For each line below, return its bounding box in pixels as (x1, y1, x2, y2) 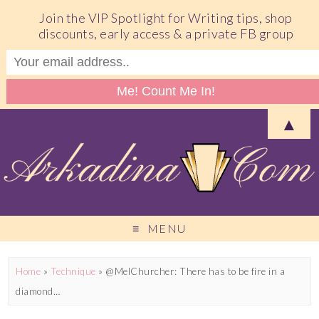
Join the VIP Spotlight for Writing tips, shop (39, 9, 293, 26)
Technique (50, 265, 96, 277)
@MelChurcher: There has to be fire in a (105, 265, 286, 277)
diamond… (16, 285, 61, 297)
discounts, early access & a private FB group (38, 25, 294, 41)
